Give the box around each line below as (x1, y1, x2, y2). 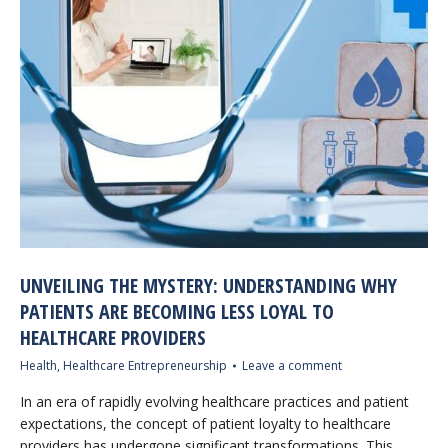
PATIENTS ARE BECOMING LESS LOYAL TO (20, 298, 334, 325)
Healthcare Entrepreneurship (63, 357, 227, 374)
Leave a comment (242, 357, 342, 374)
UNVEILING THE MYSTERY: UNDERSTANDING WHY (20, 272, 397, 299)
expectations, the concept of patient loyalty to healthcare (20, 414, 391, 433)
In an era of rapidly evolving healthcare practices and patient (20, 392, 409, 411)
